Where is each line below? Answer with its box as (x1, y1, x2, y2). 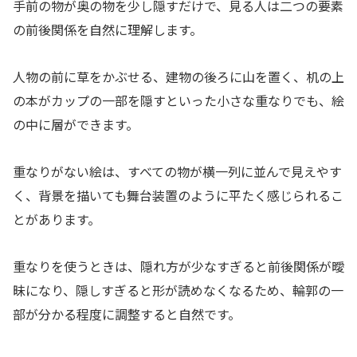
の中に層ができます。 (13, 115, 139, 135)
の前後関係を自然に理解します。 (13, 20, 202, 40)
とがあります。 (13, 210, 100, 229)
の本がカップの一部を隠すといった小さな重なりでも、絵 (13, 91, 344, 111)
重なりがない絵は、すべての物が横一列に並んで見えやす (13, 162, 342, 181)
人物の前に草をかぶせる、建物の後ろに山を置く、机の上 (13, 67, 344, 87)
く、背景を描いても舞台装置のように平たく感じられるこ (13, 186, 343, 205)
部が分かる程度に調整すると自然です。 (13, 304, 241, 324)
